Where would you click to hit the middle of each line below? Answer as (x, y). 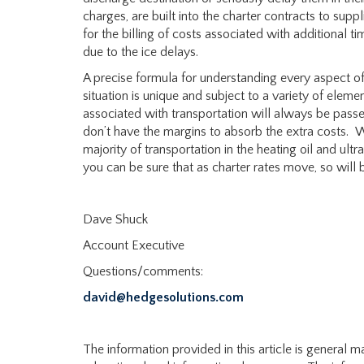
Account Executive (134, 245)
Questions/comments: (143, 271)
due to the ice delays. (141, 52)
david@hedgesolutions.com (163, 297)
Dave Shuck (115, 219)
